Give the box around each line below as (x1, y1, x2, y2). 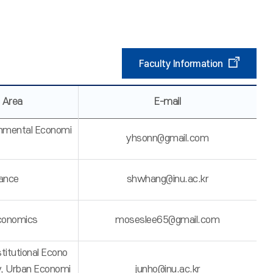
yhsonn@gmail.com (126, 133, 209, 144)
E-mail (154, 96, 181, 107)
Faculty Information (138, 58, 223, 69)
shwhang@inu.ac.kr (126, 174, 209, 185)
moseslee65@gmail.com (115, 214, 220, 225)
